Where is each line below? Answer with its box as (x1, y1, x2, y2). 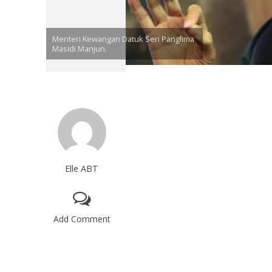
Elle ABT (65, 162, 99, 174)
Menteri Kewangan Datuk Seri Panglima (52, 33, 194, 44)
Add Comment (53, 213, 110, 225)
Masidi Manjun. (52, 43, 107, 54)
